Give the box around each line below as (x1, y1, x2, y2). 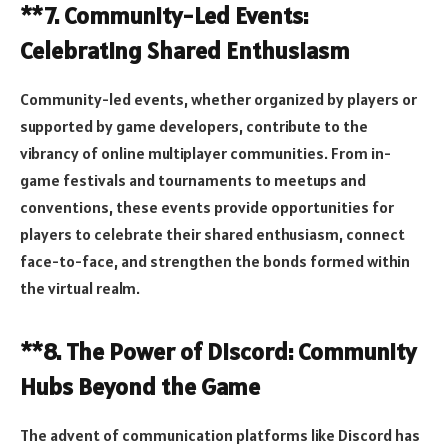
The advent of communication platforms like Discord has (20, 425, 420, 446)
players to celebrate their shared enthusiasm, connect (20, 223, 405, 244)
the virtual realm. (20, 277, 140, 298)
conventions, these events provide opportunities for (20, 196, 394, 217)
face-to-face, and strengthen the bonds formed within (20, 250, 410, 271)
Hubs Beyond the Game (20, 371, 260, 403)
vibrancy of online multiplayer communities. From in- (20, 142, 391, 163)
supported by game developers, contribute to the (20, 115, 368, 136)
